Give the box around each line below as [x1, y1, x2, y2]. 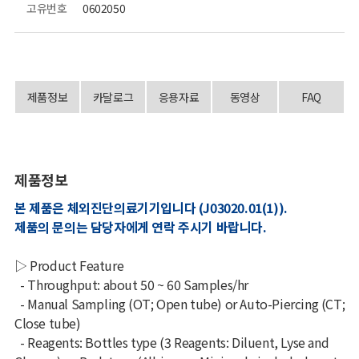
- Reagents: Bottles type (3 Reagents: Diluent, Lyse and [14, 333, 329, 353]
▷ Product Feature [14, 256, 124, 276]
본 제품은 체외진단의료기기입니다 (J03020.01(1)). [14, 198, 288, 218]
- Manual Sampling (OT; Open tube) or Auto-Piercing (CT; [14, 294, 345, 314]
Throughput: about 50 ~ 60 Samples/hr [27, 275, 248, 295]
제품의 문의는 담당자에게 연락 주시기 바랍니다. [14, 217, 267, 237]
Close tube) [14, 313, 84, 333]
